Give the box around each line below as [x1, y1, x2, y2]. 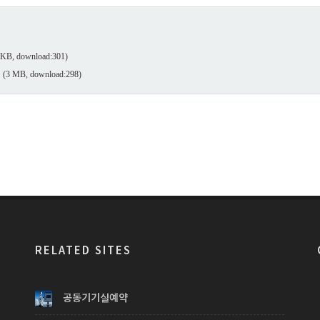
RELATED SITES [34, 241, 131, 257]
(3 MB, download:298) [3, 69, 81, 79]
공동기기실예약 [62, 289, 128, 304]
